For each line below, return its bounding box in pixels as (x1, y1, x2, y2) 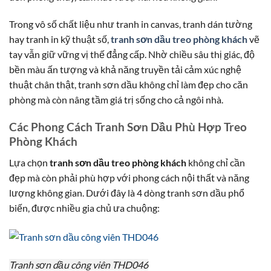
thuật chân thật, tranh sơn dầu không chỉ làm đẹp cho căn (9, 79, 248, 91)
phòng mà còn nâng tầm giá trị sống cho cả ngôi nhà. (9, 94, 223, 106)
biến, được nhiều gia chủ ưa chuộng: (9, 201, 160, 214)
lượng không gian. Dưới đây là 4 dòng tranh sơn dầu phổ (9, 186, 244, 198)
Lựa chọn (9, 156, 50, 168)
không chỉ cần (186, 156, 245, 168)
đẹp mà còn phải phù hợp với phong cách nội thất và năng (9, 171, 249, 183)
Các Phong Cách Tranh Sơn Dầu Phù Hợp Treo (9, 120, 247, 134)
